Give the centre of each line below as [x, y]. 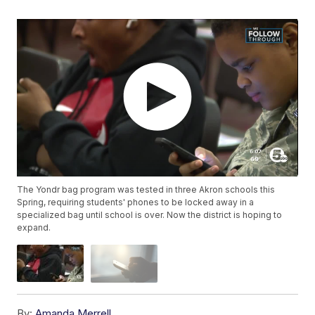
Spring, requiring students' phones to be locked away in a [136, 202]
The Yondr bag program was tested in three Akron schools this [146, 190]
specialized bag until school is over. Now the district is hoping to [150, 215]
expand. [34, 228]
